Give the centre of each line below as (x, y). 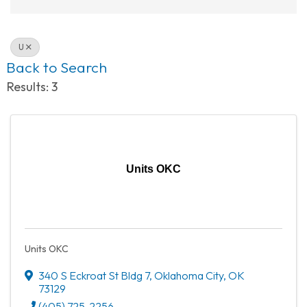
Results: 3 (32, 86)
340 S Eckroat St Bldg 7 (94, 275)
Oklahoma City (189, 275)
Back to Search (57, 67)
